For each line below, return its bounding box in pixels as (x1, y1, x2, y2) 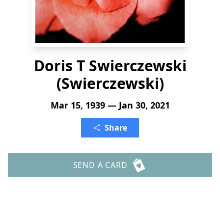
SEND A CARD (73, 160, 128, 170)
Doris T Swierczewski (33, 55, 187, 76)
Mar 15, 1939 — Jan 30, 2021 (50, 99, 170, 111)
